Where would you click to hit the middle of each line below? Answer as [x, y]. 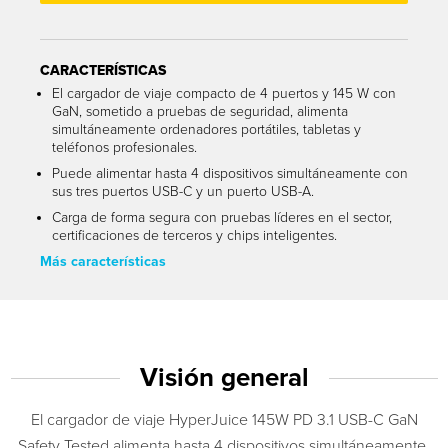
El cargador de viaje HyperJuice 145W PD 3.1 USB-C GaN [224, 419]
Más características [103, 261]
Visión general [224, 377]
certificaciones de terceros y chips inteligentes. [194, 235]
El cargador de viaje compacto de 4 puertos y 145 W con [224, 93]
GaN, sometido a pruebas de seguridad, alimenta [200, 111]
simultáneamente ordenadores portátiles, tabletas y [206, 129]
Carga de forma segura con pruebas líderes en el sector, [222, 217]
